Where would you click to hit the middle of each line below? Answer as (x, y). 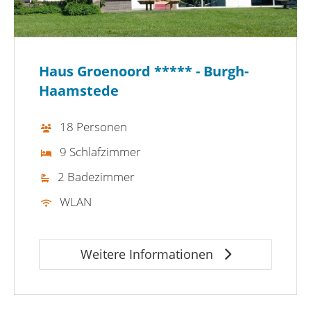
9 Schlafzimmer (100, 151)
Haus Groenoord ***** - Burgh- (144, 71)
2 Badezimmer (96, 176)
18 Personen (93, 126)
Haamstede (79, 90)
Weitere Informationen (148, 254)
